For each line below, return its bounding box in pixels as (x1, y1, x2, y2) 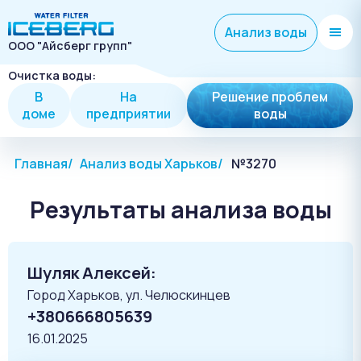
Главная (15, 155, 68, 173)
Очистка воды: (8, 68, 96, 83)
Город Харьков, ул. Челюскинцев (27, 286, 230, 305)
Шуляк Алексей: (27, 262, 156, 284)
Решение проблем (212, 88, 329, 106)
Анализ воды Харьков (80, 155, 218, 173)
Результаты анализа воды (29, 193, 332, 226)
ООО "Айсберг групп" (8, 38, 132, 53)
